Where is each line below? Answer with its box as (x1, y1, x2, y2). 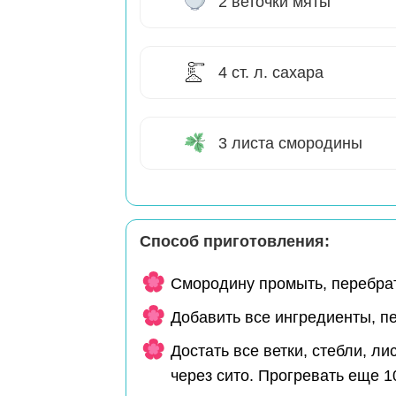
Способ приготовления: (140, 232, 330, 251)
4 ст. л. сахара (218, 64, 324, 82)
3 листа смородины (218, 134, 362, 153)
